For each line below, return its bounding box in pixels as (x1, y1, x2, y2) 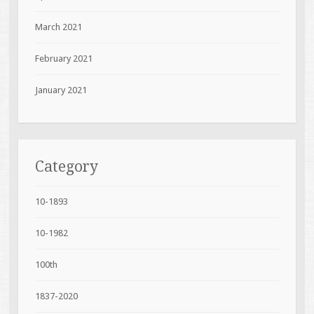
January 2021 (34, 84, 87, 95)
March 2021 (34, 21, 82, 32)
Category (34, 157, 98, 175)
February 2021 (34, 53, 93, 64)
